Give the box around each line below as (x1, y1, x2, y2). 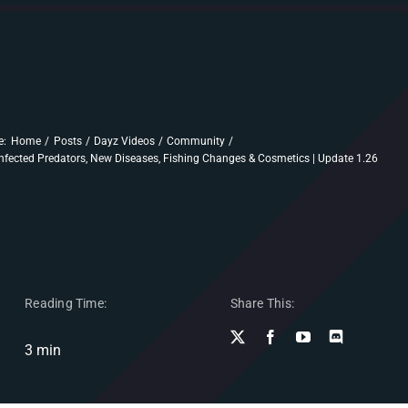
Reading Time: (25, 296, 107, 311)
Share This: (229, 296, 294, 311)
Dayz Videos (93, 134, 155, 148)
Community (167, 134, 226, 148)
